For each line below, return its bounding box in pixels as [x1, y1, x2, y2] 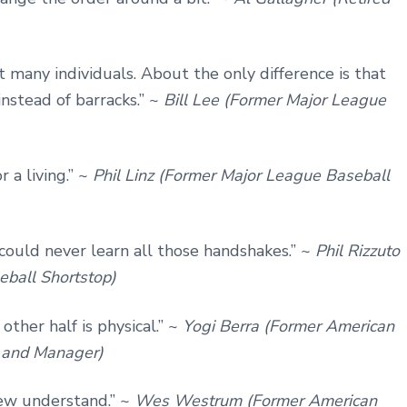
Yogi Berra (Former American [183, 314, 394, 337]
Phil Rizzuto [315, 239, 400, 262]
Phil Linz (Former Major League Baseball [93, 164, 390, 186]
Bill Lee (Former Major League [164, 88, 386, 111]
